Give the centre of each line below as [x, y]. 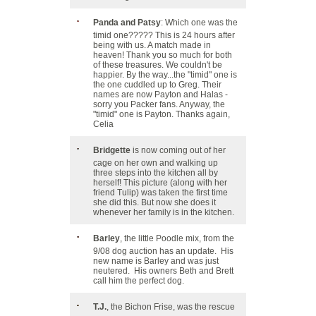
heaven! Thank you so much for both [163, 55]
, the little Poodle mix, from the [177, 238]
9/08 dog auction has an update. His [163, 251]
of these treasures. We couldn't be [158, 65]
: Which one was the [199, 23]
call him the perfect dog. [139, 281]
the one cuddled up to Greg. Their [157, 85]
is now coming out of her [178, 150]
